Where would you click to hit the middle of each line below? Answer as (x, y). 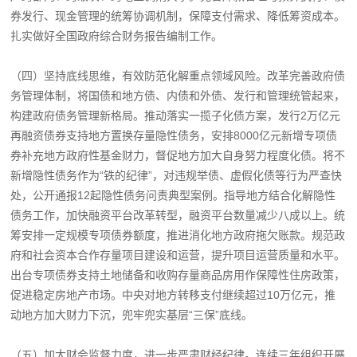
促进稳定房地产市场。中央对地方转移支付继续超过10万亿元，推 (173, 294)
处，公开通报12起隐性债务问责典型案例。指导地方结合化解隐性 (173, 195)
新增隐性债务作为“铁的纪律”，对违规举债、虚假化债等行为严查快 (177, 175)
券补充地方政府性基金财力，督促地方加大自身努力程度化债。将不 (178, 155)
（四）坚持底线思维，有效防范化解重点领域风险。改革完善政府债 (178, 75)
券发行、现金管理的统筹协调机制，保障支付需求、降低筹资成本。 (178, 16)
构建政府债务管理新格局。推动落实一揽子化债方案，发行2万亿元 (176, 115)
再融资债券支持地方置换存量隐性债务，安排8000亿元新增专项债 (174, 135)
